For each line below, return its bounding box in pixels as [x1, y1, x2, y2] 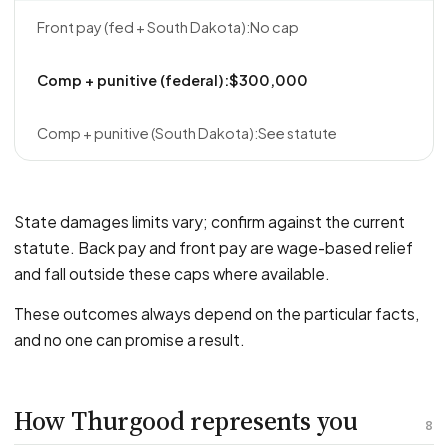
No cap [250, 18, 299, 36]
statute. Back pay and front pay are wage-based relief [14, 238, 413, 257]
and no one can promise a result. [14, 330, 245, 349]
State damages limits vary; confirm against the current [14, 212, 405, 231]
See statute [258, 124, 337, 142]
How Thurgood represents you [14, 403, 358, 439]
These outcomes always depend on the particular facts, [14, 304, 419, 323]
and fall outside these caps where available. [14, 264, 330, 283]
